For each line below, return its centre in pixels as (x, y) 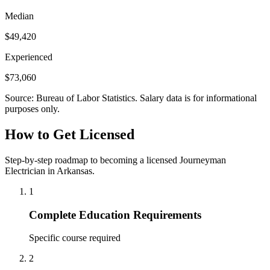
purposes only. (32, 109)
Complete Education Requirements (115, 215)
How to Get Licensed (70, 134)
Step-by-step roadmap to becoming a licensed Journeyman (115, 160)
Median (19, 16)
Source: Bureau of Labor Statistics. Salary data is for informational (131, 98)
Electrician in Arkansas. (50, 171)
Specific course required (75, 238)
